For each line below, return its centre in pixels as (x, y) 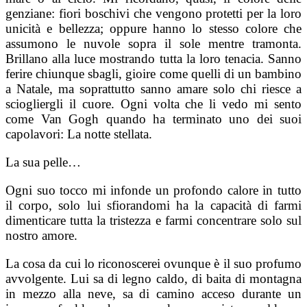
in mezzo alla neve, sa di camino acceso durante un (153, 294)
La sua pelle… (43, 162)
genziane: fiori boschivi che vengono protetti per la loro (153, 14)
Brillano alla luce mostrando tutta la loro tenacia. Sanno (153, 59)
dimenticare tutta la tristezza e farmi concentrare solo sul (153, 221)
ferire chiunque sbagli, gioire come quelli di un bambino (153, 74)
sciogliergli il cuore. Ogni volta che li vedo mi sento (153, 104)
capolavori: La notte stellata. (79, 134)
